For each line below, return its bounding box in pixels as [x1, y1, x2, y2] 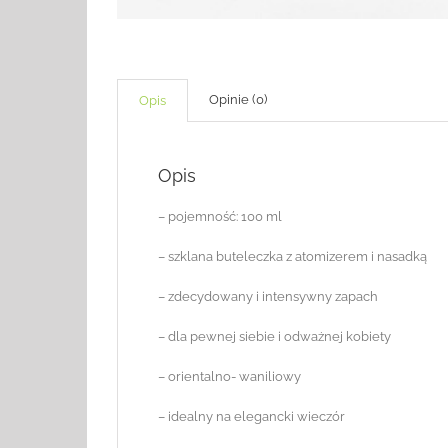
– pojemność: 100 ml [158, 208, 282, 224]
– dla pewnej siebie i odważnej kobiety [158, 328, 391, 344]
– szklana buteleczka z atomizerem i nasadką [158, 248, 427, 264]
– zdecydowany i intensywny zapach [158, 288, 378, 304]
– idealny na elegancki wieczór [158, 408, 345, 424]
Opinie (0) [209, 91, 267, 107]
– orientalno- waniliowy [158, 368, 301, 384]
